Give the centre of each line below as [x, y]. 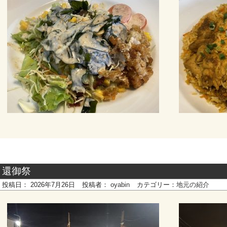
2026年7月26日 [53, 185]
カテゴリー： [157, 185]
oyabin [120, 185]
